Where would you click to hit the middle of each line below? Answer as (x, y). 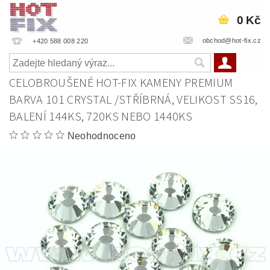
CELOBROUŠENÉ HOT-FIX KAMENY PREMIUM (121, 83)
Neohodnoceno (102, 136)
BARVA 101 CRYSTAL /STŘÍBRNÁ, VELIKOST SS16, (133, 100)
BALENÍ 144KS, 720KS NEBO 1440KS (101, 117)
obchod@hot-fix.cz (231, 40)
